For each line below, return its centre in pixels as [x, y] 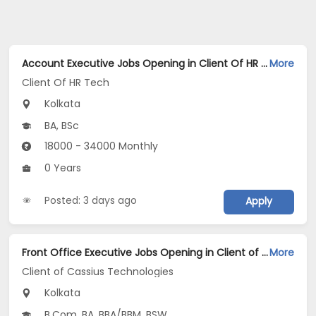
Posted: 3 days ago [91, 201]
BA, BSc [61, 126]
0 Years [62, 168]
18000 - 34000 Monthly [100, 146]
